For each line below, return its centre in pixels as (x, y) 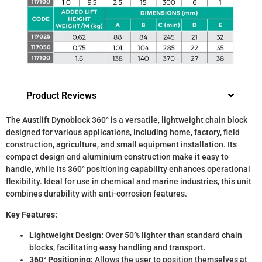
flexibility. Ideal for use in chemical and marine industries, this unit (129, 182)
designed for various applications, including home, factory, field (123, 132)
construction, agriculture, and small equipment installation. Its (121, 145)
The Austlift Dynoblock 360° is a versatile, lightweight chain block (127, 120)
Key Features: (32, 214)
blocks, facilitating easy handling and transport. (118, 247)
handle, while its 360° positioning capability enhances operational (128, 169)
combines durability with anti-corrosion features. (96, 194)
